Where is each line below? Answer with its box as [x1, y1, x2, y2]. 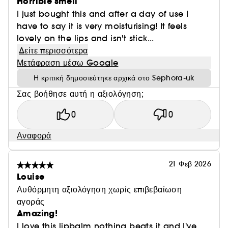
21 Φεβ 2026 [169, 159, 211, 168]
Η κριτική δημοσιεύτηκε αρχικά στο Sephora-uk [34, 73, 194, 82]
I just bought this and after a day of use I [17, 9, 189, 19]
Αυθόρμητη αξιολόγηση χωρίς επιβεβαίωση [17, 184, 182, 194]
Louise [17, 171, 45, 183]
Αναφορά [17, 130, 51, 140]
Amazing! [17, 208, 58, 219]
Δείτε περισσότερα [19, 45, 88, 55]
